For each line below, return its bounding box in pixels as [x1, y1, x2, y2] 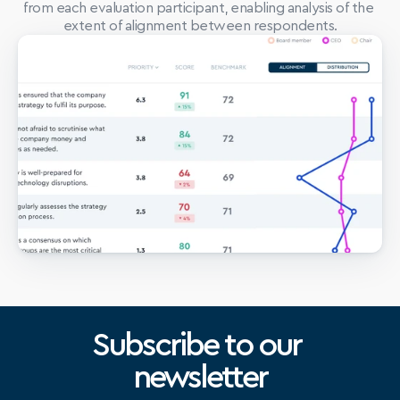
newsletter [132, 362, 267, 394]
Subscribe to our [92, 329, 302, 362]
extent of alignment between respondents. [62, 19, 337, 33]
